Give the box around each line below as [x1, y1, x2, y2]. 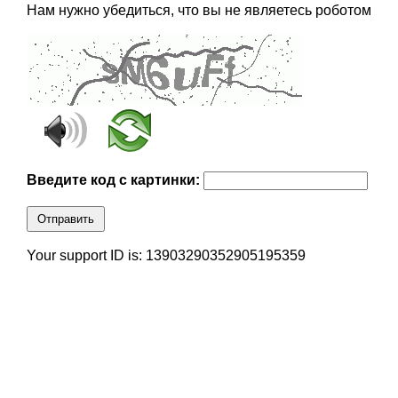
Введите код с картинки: [26, 172, 203, 188]
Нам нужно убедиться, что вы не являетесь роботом [26, 3, 371, 19]
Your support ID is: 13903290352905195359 [26, 248, 306, 264]
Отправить [36, 212, 94, 227]
